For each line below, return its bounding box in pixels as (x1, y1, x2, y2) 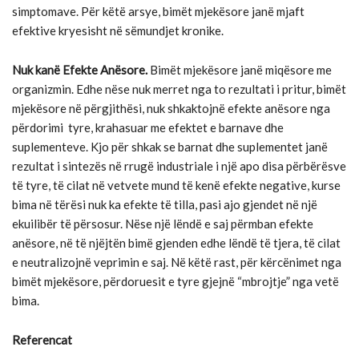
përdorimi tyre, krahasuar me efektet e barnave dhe (12, 120, 284, 135)
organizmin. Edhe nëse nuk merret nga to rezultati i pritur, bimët (12, 82, 346, 96)
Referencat (12, 333, 72, 347)
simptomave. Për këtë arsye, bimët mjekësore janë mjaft (12, 4, 305, 18)
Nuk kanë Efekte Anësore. (12, 63, 147, 77)
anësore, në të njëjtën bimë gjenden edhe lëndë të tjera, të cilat (12, 236, 341, 250)
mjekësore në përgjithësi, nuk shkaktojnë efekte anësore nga (12, 101, 330, 115)
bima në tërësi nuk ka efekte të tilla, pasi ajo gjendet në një (12, 197, 317, 212)
